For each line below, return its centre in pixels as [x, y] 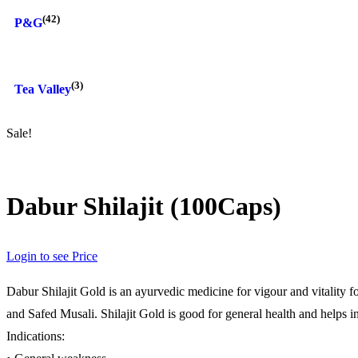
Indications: [36, 336]
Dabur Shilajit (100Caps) [144, 207]
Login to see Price [52, 257]
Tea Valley [43, 89]
